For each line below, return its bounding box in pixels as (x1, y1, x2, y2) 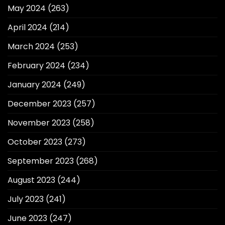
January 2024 (8, 79, 61, 91)
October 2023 (8, 136, 62, 148)
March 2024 (8, 41, 55, 53)
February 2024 (8, 60, 65, 72)
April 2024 (8, 22, 47, 34)
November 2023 (8, 117, 70, 129)
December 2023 (8, 98, 71, 110)
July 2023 (8, 193, 44, 205)
